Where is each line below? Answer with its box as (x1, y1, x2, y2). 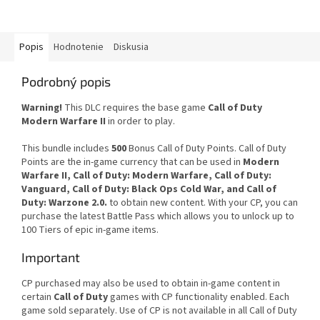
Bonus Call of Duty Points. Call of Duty (126, 141, 286, 156)
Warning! (21, 101, 62, 116)
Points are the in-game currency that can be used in (21, 155, 241, 170)
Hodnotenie (54, 40, 104, 55)
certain (21, 290, 54, 305)
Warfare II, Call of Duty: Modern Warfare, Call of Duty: (21, 169, 271, 184)
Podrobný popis (21, 74, 111, 90)
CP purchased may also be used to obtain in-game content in (21, 276, 280, 291)
